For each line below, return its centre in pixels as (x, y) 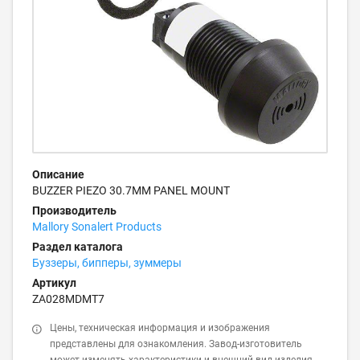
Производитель (74, 211)
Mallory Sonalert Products (97, 227)
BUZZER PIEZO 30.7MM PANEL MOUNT (131, 190)
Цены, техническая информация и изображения (160, 328)
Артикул (54, 283)
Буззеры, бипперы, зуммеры (107, 263)
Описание (58, 174)
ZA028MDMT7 (68, 299)
